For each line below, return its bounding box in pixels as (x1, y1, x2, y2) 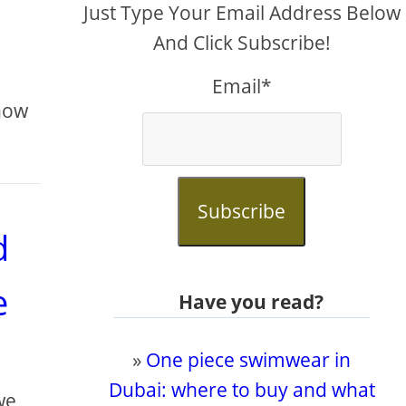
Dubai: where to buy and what (108, 377, 375, 402)
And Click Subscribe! (152, 30, 331, 55)
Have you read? (178, 289, 324, 314)
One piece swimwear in (146, 347, 352, 372)
